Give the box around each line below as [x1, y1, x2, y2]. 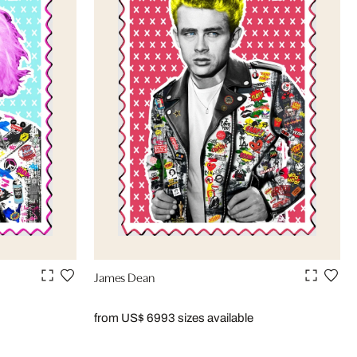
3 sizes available [168, 312, 253, 325]
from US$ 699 [94, 312, 168, 325]
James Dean [94, 268, 155, 286]
